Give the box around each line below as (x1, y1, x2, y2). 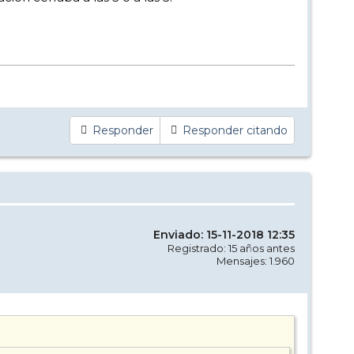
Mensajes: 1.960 (217, 254, 295, 268)
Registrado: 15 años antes (168, 242, 295, 255)
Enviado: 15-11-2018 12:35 (153, 228, 295, 243)
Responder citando (183, 122, 288, 137)
